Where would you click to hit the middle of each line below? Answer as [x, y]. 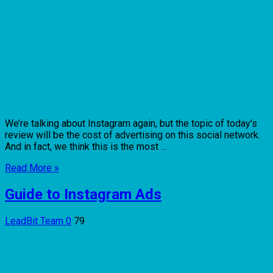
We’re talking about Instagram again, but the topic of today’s [131, 123]
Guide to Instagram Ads [83, 194]
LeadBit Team [35, 221]
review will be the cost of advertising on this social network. [133, 135]
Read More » [32, 168]
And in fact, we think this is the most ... [86, 146]
